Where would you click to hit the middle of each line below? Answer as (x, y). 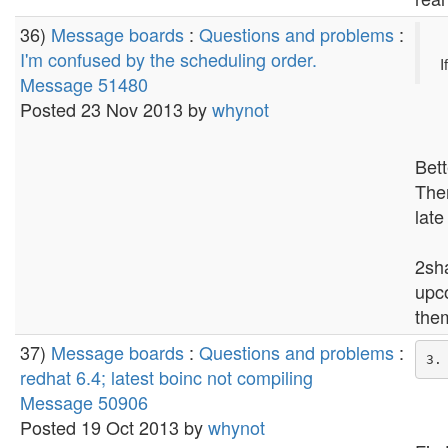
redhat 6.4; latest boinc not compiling (166, 377)
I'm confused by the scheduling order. (168, 59)
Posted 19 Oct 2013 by (114, 427)
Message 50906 (84, 402)
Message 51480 (84, 84)
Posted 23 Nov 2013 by (116, 109)
